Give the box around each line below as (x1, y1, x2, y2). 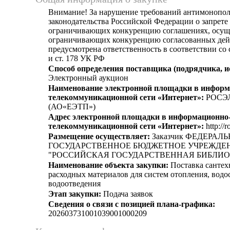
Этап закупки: (48, 189, 101, 198)
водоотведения (48, 179, 101, 188)
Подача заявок (101, 189, 153, 198)
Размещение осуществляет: (48, 132, 150, 141)
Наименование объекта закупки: (48, 161, 168, 169)
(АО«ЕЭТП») (48, 102, 95, 111)
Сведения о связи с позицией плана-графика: (48, 200, 215, 208)
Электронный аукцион (48, 73, 128, 82)
